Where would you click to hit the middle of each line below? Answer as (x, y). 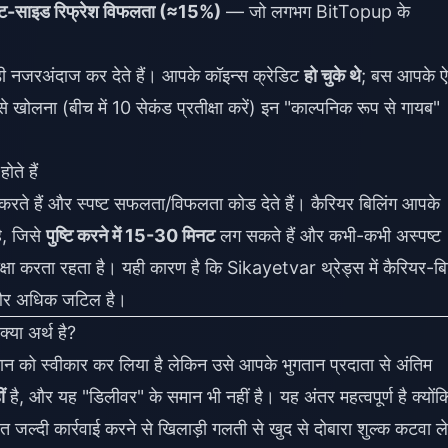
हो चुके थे (332, 75)
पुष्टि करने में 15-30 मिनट (130, 235)
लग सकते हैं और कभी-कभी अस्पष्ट (328, 235)
